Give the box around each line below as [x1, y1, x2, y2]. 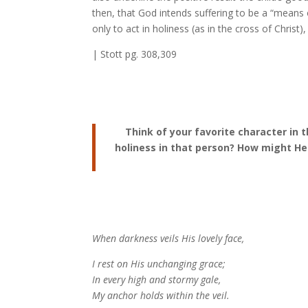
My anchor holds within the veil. [92, 288, 230, 302]
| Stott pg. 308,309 [92, 47, 177, 60]
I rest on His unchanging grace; [92, 256, 226, 270]
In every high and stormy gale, [92, 272, 221, 286]
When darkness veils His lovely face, [92, 231, 245, 245]
